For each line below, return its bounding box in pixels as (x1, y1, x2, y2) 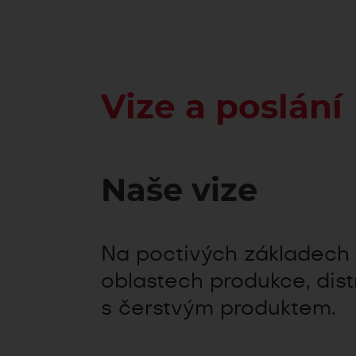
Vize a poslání (101, 91, 342, 125)
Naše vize (101, 176, 257, 207)
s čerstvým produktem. (101, 298, 335, 319)
